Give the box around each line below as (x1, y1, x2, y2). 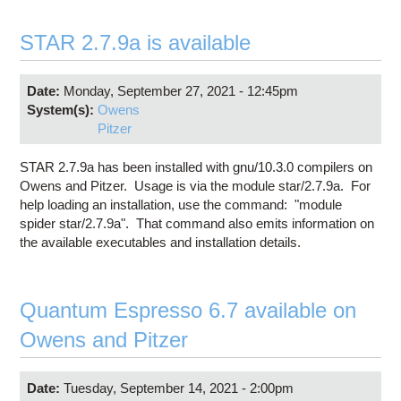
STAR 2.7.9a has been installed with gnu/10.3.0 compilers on (20, 159, 373, 175)
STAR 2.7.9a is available (20, 30, 252, 55)
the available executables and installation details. (20, 235, 302, 251)
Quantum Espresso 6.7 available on (20, 298, 357, 323)
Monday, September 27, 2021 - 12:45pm (63, 82, 298, 98)
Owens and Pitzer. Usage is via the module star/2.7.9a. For (20, 178, 371, 194)
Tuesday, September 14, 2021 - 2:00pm (63, 380, 294, 396)
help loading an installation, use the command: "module (20, 197, 343, 213)
